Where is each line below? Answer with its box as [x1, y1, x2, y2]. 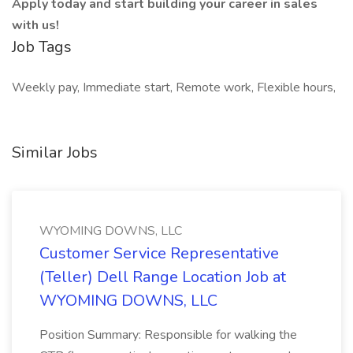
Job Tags [12, 36, 72, 58]
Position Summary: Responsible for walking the [39, 326, 297, 344]
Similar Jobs [12, 142, 98, 163]
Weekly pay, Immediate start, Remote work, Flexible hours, [12, 79, 336, 96]
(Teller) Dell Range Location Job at [39, 266, 286, 288]
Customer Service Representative [39, 243, 279, 264]
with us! [12, 17, 59, 34]
